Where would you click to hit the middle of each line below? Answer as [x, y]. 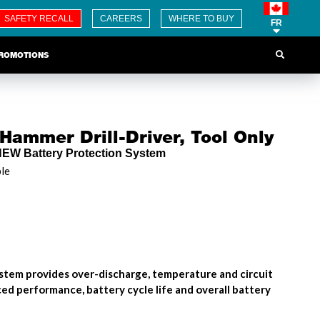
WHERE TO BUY [202, 18]
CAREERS [121, 18]
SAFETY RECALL [39, 18]
